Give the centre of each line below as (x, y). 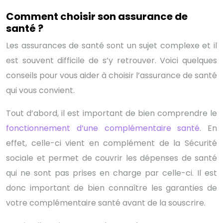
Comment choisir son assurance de (97, 16)
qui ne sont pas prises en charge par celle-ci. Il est (111, 173)
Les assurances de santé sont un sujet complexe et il (111, 45)
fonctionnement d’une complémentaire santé (103, 128)
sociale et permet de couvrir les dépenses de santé (111, 158)
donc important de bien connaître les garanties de (111, 188)
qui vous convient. (40, 90)
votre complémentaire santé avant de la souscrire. (106, 203)
